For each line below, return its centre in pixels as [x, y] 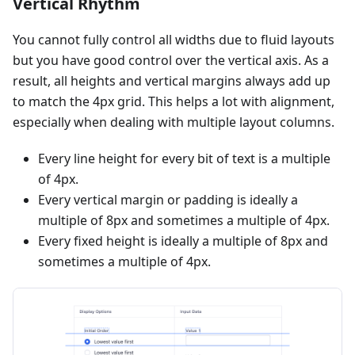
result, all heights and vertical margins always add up [172, 80]
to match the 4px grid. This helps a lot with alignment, [174, 101]
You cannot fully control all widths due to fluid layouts [174, 39]
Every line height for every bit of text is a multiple [184, 158]
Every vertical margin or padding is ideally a [168, 199]
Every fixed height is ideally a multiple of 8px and [183, 240]
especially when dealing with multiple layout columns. [174, 122]
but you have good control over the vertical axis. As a [171, 60]
